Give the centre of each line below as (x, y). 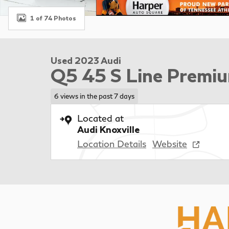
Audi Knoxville (108, 129)
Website (170, 143)
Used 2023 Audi (86, 60)
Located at (100, 118)
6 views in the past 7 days (94, 96)
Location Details (112, 143)
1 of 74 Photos (53, 18)
